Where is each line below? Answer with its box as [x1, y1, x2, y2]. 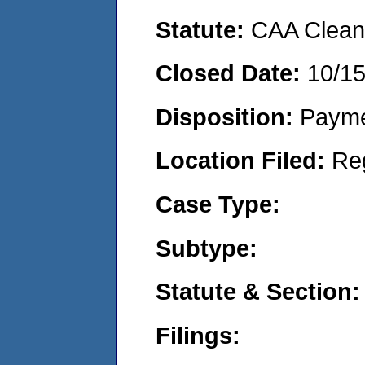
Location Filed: [156, 147, 332, 174]
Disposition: [156, 103, 300, 130]
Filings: [156, 321, 240, 349]
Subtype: [156, 234, 257, 262]
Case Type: [156, 190, 280, 218]
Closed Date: [156, 59, 307, 87]
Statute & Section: [156, 278, 360, 306]
